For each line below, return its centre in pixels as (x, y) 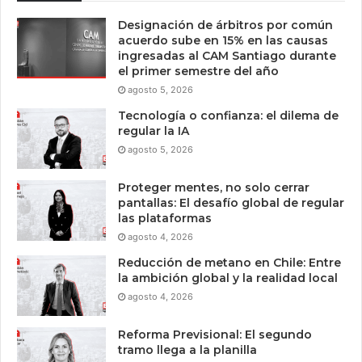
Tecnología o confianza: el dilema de (228, 116)
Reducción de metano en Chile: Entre (229, 263)
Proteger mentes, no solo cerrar (214, 188)
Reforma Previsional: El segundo (215, 335)
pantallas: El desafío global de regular (231, 203)
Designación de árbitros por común (225, 25)
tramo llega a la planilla (187, 350)
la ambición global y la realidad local (228, 278)
